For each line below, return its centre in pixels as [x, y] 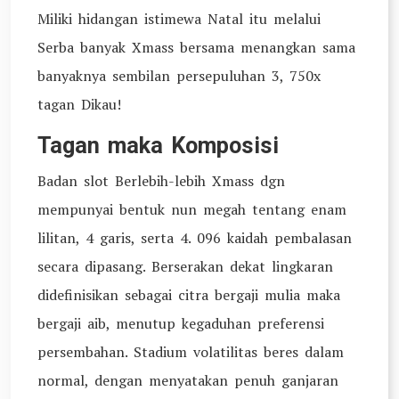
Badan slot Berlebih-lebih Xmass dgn [161, 181]
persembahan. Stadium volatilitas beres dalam [191, 352]
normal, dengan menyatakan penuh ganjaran [188, 380]
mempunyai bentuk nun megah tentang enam [192, 209]
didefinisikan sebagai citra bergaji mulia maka [189, 295]
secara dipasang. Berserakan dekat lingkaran [185, 266]
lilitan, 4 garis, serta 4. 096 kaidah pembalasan [195, 238]
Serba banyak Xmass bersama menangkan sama [196, 47]
